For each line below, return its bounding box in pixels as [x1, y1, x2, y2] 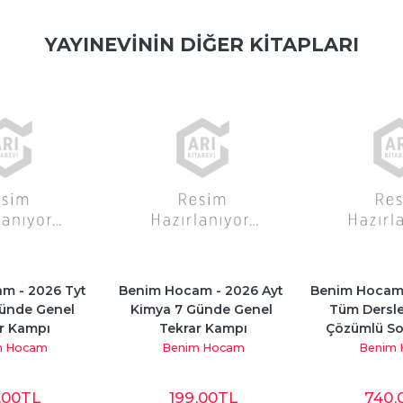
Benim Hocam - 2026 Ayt [119, 282, 283, 300]
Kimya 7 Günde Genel [130, 301, 273, 318]
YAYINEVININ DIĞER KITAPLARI [44, 33, 359, 57]
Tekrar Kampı [158, 320, 247, 337]
